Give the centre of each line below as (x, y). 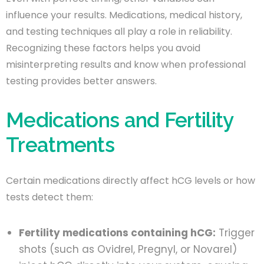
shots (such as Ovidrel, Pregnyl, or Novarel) (128, 249)
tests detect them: (49, 197)
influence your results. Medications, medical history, (124, 15)
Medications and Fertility (120, 120)
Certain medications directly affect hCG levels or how (131, 180)
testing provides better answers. (81, 81)
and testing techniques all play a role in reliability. (119, 31)
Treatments (60, 144)
